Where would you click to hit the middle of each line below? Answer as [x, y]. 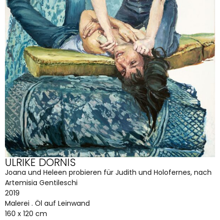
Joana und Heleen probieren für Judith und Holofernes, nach [108, 172]
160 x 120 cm [26, 213]
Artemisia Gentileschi [41, 182]
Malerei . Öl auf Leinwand [47, 203]
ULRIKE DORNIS [40, 162]
